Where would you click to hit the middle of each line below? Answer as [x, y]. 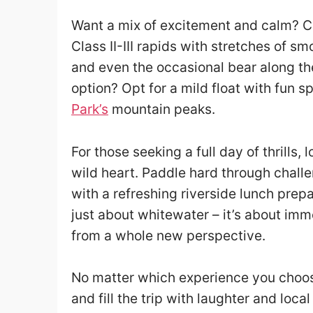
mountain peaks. [162, 109]
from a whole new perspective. [168, 235]
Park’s [90, 109]
